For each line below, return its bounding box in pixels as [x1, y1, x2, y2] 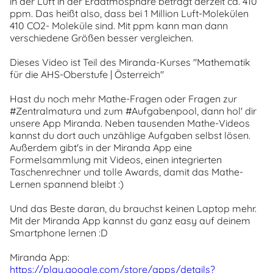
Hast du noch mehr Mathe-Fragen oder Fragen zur [10, 93, 237, 105]
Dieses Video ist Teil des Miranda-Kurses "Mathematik [10, 56, 250, 68]
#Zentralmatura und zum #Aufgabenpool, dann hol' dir [10, 105, 257, 117]
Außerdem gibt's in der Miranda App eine [10, 141, 192, 154]
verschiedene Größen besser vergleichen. [10, 32, 193, 44]
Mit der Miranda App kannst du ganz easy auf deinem [10, 214, 250, 227]
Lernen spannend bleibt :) [10, 178, 124, 190]
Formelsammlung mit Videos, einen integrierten [10, 154, 222, 166]
